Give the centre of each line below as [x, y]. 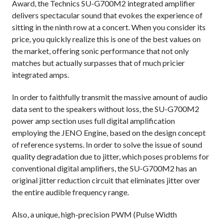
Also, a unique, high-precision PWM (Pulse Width [94, 215]
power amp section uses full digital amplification [93, 121]
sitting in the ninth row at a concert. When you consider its [109, 27]
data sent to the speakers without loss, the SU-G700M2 [106, 109]
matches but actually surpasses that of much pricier [98, 63]
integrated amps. [40, 75]
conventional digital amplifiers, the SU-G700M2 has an [104, 168]
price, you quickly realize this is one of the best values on [106, 39]
